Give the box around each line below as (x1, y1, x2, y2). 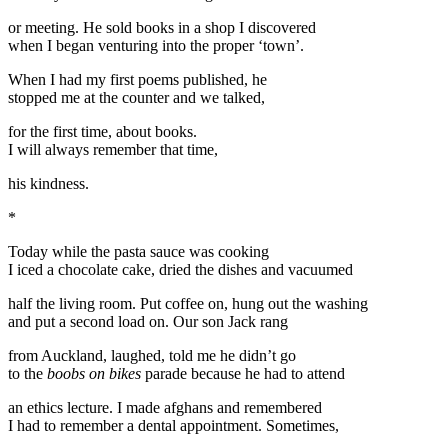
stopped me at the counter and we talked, (8, 88, 265, 106)
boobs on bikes (47, 364, 141, 382)
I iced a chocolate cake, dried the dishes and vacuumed (8, 260, 353, 278)
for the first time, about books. (8, 122, 197, 140)
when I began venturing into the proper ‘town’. (8, 36, 304, 54)
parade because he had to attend (141, 364, 345, 382)
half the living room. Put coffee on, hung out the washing (8, 294, 368, 312)
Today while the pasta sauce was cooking (8, 242, 269, 260)
